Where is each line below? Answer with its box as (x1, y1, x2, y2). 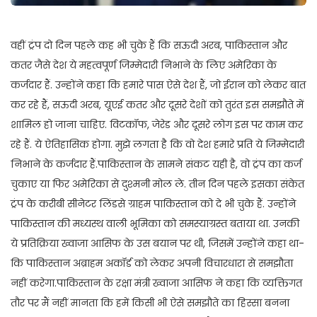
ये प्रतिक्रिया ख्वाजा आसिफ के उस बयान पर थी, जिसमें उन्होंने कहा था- (11, 236, 304, 251)
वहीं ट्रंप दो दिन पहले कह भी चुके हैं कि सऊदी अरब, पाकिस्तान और (11, 38, 287, 53)
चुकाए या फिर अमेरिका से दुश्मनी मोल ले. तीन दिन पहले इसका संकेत (11, 177, 304, 192)
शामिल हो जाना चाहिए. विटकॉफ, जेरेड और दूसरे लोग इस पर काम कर (11, 117, 303, 132)
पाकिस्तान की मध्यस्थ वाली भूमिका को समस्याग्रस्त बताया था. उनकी (11, 217, 299, 231)
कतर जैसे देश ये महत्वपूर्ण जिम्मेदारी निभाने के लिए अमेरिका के (11, 58, 277, 73)
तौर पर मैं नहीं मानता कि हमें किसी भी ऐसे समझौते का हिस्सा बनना (11, 296, 289, 311)
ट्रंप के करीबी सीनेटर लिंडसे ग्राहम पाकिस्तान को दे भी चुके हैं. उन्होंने (11, 197, 296, 212)
